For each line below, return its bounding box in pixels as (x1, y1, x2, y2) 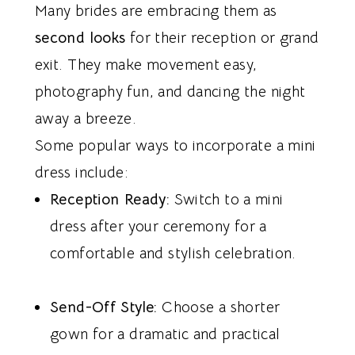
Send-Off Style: (50, 298, 158, 318)
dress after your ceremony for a (50, 217, 267, 237)
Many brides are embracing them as (34, 2, 277, 21)
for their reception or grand (125, 29, 319, 48)
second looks (34, 29, 126, 48)
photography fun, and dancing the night (34, 82, 306, 102)
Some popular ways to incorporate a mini (34, 136, 316, 156)
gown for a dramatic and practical (50, 325, 281, 345)
